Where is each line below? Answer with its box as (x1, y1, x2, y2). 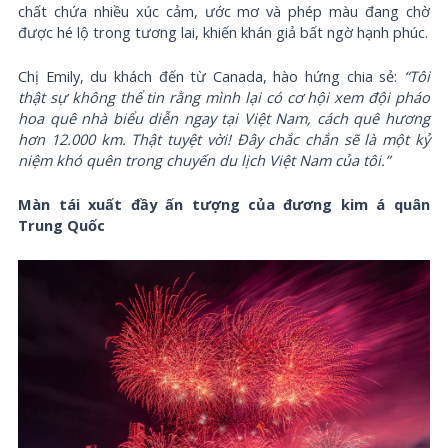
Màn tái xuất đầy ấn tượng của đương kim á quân (18, 194, 430, 215)
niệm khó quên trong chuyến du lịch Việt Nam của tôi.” (18, 150, 391, 171)
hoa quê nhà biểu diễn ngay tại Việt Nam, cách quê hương (18, 108, 430, 129)
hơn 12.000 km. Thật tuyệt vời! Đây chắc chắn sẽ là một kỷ (18, 129, 430, 150)
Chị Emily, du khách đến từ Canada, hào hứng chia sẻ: (18, 66, 404, 87)
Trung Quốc (18, 215, 106, 236)
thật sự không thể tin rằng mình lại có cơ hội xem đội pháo (18, 87, 430, 108)
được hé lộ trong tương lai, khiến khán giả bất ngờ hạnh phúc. (18, 21, 429, 42)
